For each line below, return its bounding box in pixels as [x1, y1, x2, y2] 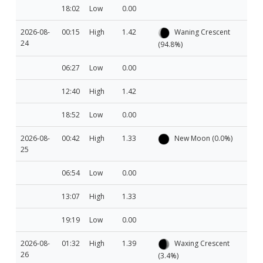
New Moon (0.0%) [172, 133, 232, 143]
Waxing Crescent [172, 238, 230, 248]
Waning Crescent [172, 26, 230, 37]
